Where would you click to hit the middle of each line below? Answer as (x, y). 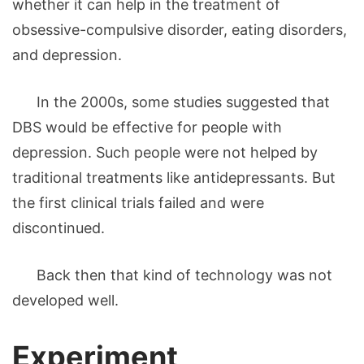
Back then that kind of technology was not (172, 275)
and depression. (67, 55)
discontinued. (58, 228)
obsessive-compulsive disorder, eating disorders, (180, 30)
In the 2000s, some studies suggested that (171, 102)
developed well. (65, 301)
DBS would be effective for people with (147, 128)
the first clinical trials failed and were (138, 203)
